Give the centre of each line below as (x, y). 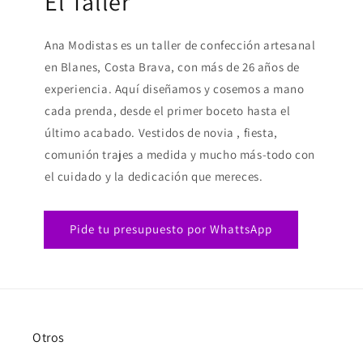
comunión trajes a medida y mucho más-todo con (180, 155)
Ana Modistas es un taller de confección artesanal (180, 45)
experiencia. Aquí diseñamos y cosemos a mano (175, 89)
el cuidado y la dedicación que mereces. (154, 177)
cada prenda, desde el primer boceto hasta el (168, 111)
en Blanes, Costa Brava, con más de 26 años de (173, 67)
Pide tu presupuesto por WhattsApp (171, 228)
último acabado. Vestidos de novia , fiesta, (161, 133)
